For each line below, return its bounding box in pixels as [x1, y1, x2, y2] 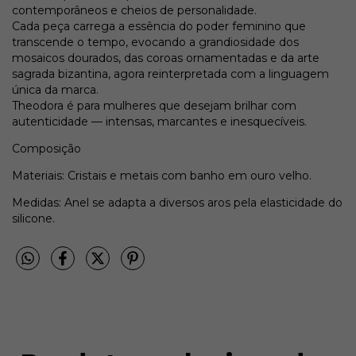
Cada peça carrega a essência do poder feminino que [12, 18, 306, 33]
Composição [12, 141, 81, 156]
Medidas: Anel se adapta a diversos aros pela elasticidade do [12, 195, 342, 210]
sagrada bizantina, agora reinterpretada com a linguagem [12, 66, 329, 81]
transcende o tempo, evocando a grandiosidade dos [12, 34, 299, 49]
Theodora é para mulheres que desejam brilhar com [12, 98, 296, 113]
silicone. [12, 211, 55, 226]
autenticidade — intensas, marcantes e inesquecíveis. [12, 114, 307, 129]
